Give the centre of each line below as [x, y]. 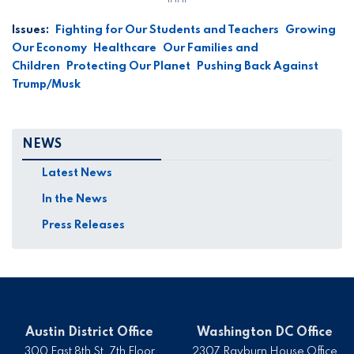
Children [36, 66]
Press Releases [83, 226]
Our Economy [49, 48]
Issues [29, 30]
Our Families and [211, 48]
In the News [74, 200]
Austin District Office [90, 333]
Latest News [77, 173]
